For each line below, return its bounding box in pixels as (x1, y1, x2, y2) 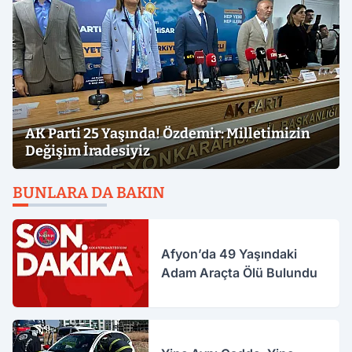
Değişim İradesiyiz (25, 142, 150, 160)
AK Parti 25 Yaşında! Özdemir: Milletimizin (25, 125, 310, 143)
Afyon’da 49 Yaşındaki (161, 246, 298, 262)
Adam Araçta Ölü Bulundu (161, 265, 318, 281)
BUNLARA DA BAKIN (13, 183, 165, 203)
